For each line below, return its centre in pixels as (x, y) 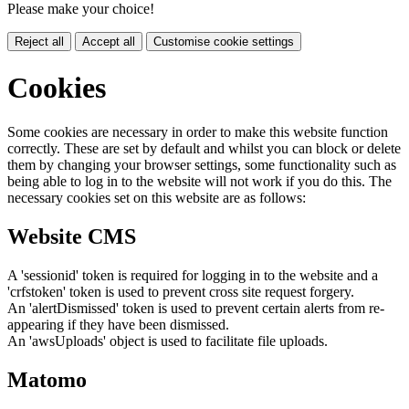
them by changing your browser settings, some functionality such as (202, 165)
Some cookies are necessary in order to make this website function (198, 132)
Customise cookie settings (224, 42)
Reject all (39, 42)
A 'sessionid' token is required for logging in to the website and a (193, 275)
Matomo (47, 379)
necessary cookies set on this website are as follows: (157, 198)
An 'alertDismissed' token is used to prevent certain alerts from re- (196, 308)
